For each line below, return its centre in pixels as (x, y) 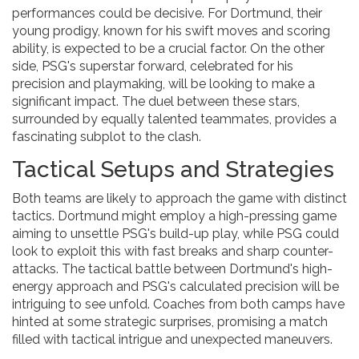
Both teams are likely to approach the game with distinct (179, 199)
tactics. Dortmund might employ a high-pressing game (174, 216)
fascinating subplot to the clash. (107, 137)
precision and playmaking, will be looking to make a (163, 84)
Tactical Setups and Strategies (173, 170)
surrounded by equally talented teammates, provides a (174, 119)
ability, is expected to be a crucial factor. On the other (168, 49)
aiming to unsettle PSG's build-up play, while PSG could (175, 234)
